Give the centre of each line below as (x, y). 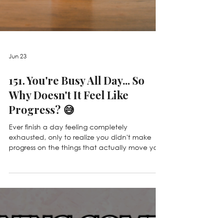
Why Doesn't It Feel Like (69, 147)
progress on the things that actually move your (86, 200)
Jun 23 (18, 109)
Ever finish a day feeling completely (68, 179)
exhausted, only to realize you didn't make (80, 190)
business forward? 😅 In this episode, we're (78, 210)
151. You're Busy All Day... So (77, 133)
